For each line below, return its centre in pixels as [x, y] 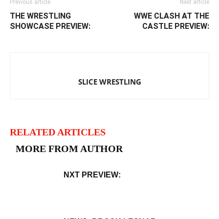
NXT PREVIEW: [92, 175]
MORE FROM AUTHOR [69, 149]
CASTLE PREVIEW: [176, 26]
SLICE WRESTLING [109, 82]
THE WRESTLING [40, 16]
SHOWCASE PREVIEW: [50, 26]
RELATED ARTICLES [58, 132]
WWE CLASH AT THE [172, 16]
